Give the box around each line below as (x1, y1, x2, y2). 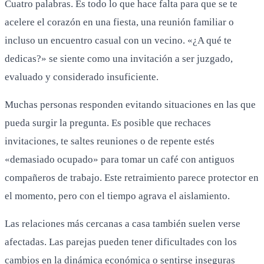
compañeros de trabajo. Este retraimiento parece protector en (5, 171, 259, 183)
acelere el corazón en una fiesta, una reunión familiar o (5, 16, 234, 28)
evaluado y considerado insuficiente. (5, 71, 159, 82)
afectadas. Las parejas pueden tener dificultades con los (5, 236, 237, 247)
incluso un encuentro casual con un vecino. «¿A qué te (5, 34, 232, 46)
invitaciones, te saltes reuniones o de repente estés (5, 135, 214, 147)
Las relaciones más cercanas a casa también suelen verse (5, 217, 240, 229)
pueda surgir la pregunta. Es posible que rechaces (5, 117, 211, 128)
